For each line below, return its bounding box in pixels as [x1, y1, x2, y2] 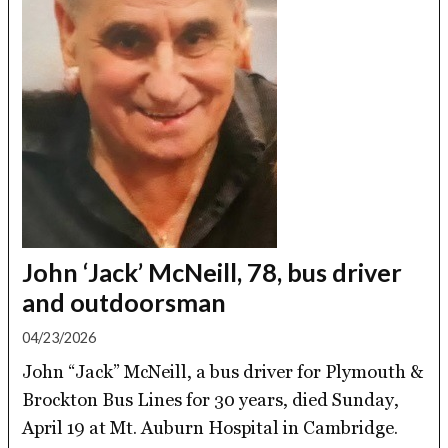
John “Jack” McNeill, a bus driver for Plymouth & [22, 360, 424, 382]
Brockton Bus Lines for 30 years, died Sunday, [22, 388, 400, 410]
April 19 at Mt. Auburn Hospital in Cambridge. [22, 416, 399, 438]
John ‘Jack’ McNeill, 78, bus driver [22, 256, 403, 287]
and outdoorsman [22, 286, 227, 317]
